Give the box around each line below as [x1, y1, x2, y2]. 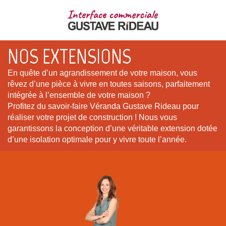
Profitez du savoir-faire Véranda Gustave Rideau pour [8, 101, 199, 110]
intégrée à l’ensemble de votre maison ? [8, 90, 150, 99]
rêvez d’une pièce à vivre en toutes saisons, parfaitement [8, 79, 210, 88]
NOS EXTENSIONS [8, 44, 131, 69]
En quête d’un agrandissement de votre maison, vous [8, 68, 197, 77]
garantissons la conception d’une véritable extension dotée [8, 124, 217, 133]
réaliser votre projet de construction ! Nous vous [8, 112, 177, 122]
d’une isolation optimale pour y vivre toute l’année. [8, 135, 187, 144]
